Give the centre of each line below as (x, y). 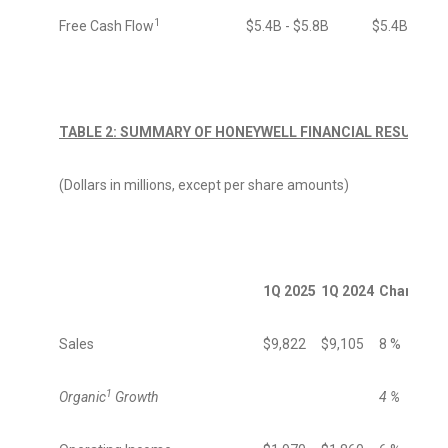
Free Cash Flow (106, 26)
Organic (82, 397)
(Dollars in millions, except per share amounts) (204, 185)
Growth (135, 397)
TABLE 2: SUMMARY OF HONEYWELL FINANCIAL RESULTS (247, 132)
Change (404, 291)
